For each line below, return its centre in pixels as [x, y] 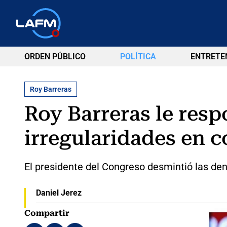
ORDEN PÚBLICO [55, 56]
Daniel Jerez [59, 193]
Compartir [47, 213]
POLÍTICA [138, 56]
